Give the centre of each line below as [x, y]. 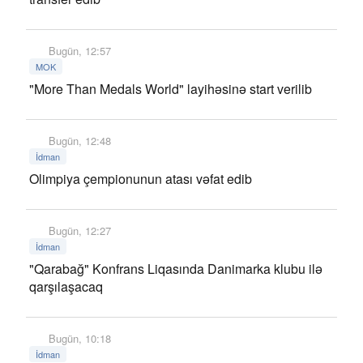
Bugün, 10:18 [79, 338]
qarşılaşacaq [66, 286]
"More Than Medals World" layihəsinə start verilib [171, 89]
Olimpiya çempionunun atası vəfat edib [141, 179]
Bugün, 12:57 [79, 51]
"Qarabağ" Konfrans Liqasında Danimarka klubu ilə [176, 269]
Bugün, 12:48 [79, 141]
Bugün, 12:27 [79, 231]
